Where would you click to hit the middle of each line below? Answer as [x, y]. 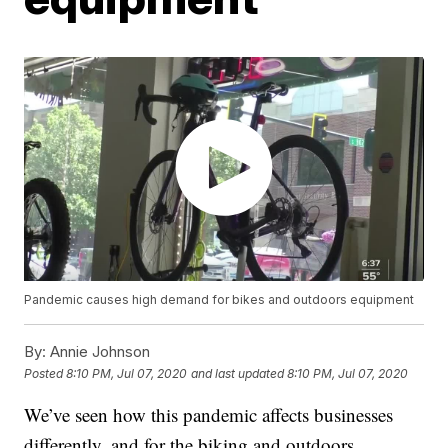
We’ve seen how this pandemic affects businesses [209, 415]
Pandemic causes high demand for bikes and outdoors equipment [219, 300]
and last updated [238, 373]
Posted [45, 373]
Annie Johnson [98, 352]
